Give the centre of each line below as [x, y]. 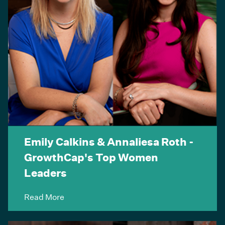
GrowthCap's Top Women [91, 157]
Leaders [45, 173]
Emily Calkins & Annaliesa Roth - [109, 141]
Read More [44, 196]
